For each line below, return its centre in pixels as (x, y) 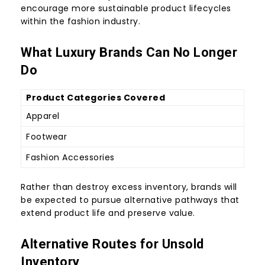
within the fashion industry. (80, 22)
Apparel (43, 116)
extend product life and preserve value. (108, 213)
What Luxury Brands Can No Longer (129, 53)
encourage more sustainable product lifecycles (126, 9)
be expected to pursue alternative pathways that (130, 200)
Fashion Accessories (70, 158)
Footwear (46, 137)
